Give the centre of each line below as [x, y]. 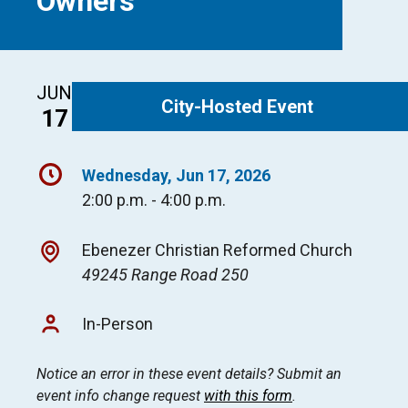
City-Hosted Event [237, 107]
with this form [248, 396]
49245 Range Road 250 [165, 275]
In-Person [117, 324]
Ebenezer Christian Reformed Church [217, 250]
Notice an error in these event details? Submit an [189, 374]
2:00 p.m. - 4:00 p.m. [154, 200]
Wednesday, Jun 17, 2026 [176, 175]
